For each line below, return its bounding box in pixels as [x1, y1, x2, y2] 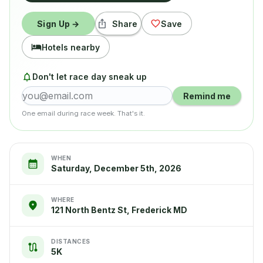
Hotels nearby [41, 42, 100, 52]
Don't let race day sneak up [32, 72, 147, 82]
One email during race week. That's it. [22, 109, 145, 117]
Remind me [183, 90, 231, 101]
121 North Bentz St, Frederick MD [51, 204, 187, 215]
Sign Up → [37, 18, 80, 29]
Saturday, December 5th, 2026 [51, 163, 181, 173]
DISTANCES [51, 237, 90, 245]
